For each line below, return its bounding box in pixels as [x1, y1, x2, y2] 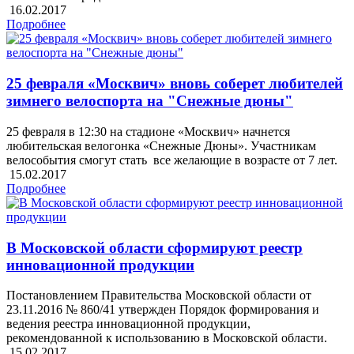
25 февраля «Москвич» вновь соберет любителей [6, 75, 343, 92]
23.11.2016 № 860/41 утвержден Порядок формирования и [6, 303, 319, 317]
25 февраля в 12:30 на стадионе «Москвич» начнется [6, 124, 290, 138]
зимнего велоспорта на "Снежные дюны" [6, 92, 293, 110]
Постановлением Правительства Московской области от [6, 288, 311, 303]
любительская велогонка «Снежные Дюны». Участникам [6, 138, 316, 153]
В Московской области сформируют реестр [6, 239, 303, 256]
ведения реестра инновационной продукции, [6, 317, 250, 331]
